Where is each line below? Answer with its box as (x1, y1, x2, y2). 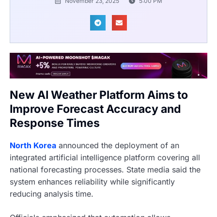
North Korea (10, 140, 56, 150)
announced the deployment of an (56, 140, 179, 150)
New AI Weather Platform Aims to (10, 88, 188, 102)
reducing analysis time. (10, 188, 93, 199)
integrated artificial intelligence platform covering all (10, 152, 200, 162)
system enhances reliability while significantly (10, 176, 175, 186)
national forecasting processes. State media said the (10, 164, 201, 174)
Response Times (10, 116, 100, 130)
